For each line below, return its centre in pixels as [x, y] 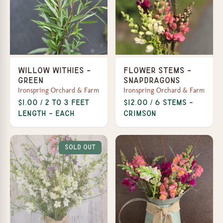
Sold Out [80, 147]
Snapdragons [152, 80]
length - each [46, 113]
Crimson [140, 113]
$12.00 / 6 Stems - [158, 102]
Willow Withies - [55, 70]
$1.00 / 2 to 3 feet [54, 102]
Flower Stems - [158, 70]
